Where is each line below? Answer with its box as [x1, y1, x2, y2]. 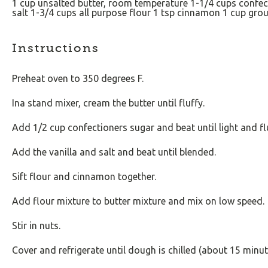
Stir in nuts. [12, 220, 60, 231]
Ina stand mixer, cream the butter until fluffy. [12, 98, 205, 108]
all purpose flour [79, 7, 151, 18]
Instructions [12, 41, 99, 55]
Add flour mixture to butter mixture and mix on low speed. [12, 196, 264, 206]
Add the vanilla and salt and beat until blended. [12, 147, 216, 157]
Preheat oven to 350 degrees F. [12, 73, 144, 84]
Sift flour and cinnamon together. [12, 171, 156, 182]
